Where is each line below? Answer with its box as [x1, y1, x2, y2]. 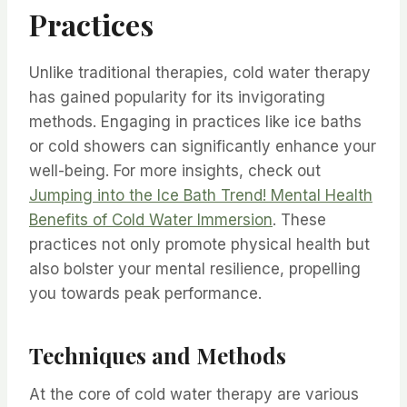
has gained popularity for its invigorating [29, 87, 325, 106]
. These [273, 210, 326, 229]
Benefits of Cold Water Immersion [29, 210, 273, 229]
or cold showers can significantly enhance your [29, 136, 376, 155]
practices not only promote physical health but [29, 234, 370, 253]
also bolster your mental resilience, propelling [29, 259, 361, 278]
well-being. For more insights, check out [29, 161, 321, 180]
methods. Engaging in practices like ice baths [29, 112, 362, 131]
